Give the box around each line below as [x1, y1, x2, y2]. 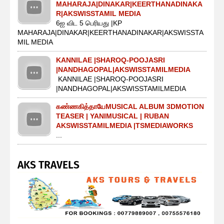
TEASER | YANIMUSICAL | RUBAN [56, 112, 169, 120]
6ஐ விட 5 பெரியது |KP [56, 19, 122, 27]
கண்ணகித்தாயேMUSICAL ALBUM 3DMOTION [56, 102, 204, 111]
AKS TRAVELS [17, 158, 79, 172]
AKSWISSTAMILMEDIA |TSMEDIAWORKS [56, 121, 193, 130]
